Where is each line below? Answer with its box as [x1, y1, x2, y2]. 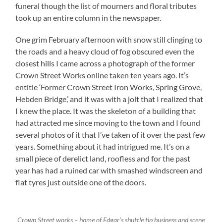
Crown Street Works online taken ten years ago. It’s [15, 70, 189, 80]
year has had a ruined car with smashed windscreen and [15, 166, 203, 175]
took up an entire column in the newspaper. [15, 13, 162, 22]
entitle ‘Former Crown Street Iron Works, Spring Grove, [15, 82, 202, 92]
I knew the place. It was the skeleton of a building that [15, 106, 196, 115]
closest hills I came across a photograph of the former [15, 58, 195, 68]
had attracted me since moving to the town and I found [15, 118, 201, 127]
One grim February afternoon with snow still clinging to [15, 35, 203, 44]
